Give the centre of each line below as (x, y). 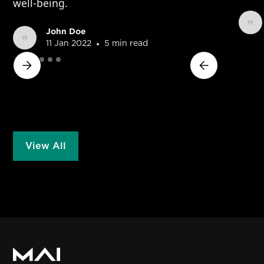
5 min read (126, 44)
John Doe (66, 31)
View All (46, 146)
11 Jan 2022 (69, 44)
